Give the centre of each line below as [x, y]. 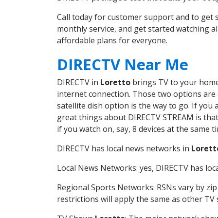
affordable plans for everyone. [112, 41]
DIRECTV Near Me [123, 64]
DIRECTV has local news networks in [124, 148]
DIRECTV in [79, 82]
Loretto [115, 82]
